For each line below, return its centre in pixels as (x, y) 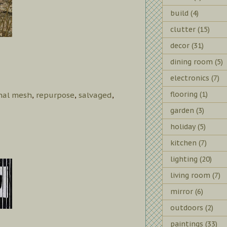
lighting (184, 159)
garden (182, 110)
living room (190, 175)
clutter (183, 29)
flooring (184, 94)
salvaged (95, 95)
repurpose (55, 95)
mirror (182, 191)
